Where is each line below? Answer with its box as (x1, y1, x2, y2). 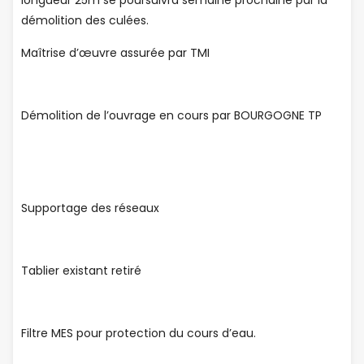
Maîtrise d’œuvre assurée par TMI (21, 45, 210, 61)
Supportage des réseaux (21, 200, 159, 216)
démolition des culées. (21, 12, 149, 28)
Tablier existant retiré (21, 262, 141, 279)
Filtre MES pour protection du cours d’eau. (21, 325, 256, 341)
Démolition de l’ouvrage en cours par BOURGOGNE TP (21, 107, 322, 123)
